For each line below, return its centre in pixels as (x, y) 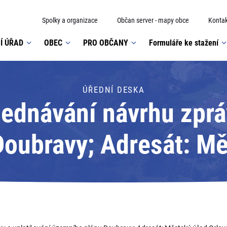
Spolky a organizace (70, 20)
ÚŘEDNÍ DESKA (113, 90)
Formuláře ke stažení (184, 43)
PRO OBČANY (106, 43)
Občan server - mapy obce (153, 20)
